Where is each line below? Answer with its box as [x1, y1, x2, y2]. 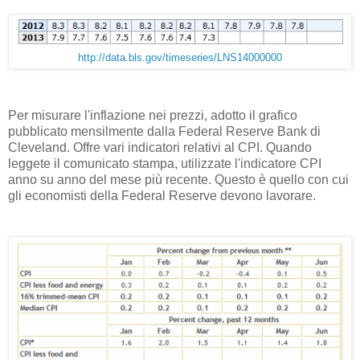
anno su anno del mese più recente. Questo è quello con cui [8, 172, 349, 186]
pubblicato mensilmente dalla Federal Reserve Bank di [8, 124, 321, 138]
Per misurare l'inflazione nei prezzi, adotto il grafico [8, 108, 297, 122]
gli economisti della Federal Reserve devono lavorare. [8, 188, 316, 202]
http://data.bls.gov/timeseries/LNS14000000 [78, 51, 282, 63]
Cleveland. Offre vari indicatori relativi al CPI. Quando [8, 140, 312, 154]
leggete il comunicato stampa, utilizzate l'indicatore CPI [8, 156, 321, 170]
